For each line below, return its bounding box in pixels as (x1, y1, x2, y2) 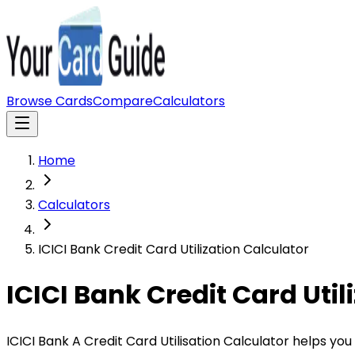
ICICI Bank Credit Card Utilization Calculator (38, 240, 309, 258)
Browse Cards (6, 92, 93, 110)
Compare (93, 92, 153, 110)
